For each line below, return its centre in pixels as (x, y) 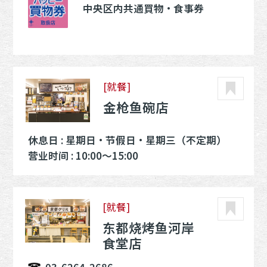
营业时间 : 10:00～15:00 (83, 155)
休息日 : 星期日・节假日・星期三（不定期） (128, 140)
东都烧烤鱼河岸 (149, 227)
